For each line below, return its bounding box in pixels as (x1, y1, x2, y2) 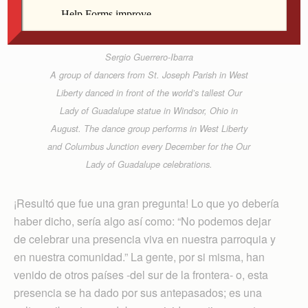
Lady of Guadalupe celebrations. (85, 157, 212, 170)
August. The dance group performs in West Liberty (50, 122, 247, 135)
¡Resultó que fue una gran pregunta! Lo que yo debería (14, 195, 279, 211)
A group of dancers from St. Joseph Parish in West (49, 68, 248, 81)
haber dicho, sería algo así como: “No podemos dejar (14, 212, 271, 229)
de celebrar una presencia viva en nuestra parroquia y (14, 230, 276, 247)
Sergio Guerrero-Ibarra (104, 50, 193, 63)
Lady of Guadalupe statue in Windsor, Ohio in (60, 104, 238, 117)
